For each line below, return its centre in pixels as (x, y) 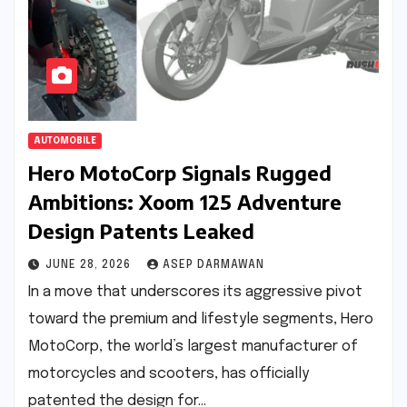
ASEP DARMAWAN (213, 265)
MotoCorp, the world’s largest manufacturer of (193, 346)
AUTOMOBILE (65, 140)
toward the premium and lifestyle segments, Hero (201, 319)
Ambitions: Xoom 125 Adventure (185, 201)
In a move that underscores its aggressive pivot (195, 292)
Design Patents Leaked (141, 230)
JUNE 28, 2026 (90, 265)
